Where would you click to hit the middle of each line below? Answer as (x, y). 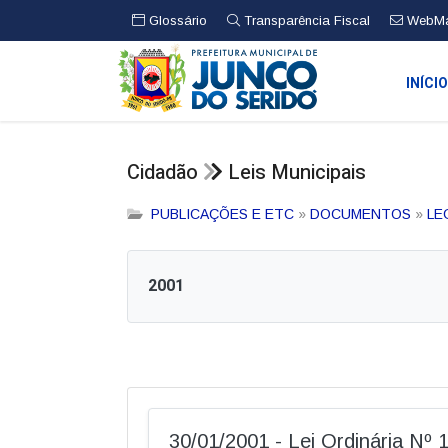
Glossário (176, 20)
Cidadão (162, 172)
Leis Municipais (297, 172)
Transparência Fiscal (305, 20)
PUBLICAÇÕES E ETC (222, 214)
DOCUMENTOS (360, 214)
